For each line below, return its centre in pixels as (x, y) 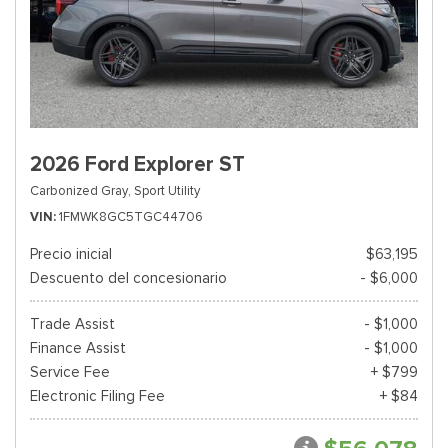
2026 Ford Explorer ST (137, 164)
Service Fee (70, 372)
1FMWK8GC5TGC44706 (131, 216)
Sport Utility (167, 190)
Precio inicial (71, 254)
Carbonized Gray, (80, 190)
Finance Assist (78, 348)
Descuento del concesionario (128, 278)
